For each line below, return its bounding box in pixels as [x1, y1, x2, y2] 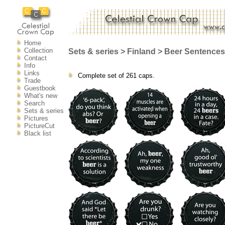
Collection [24, 47, 53, 54]
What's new [24, 92, 57, 99]
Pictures [24, 115, 48, 122]
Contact [24, 54, 47, 62]
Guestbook [24, 84, 56, 92]
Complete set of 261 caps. [75, 72, 155, 80]
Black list [24, 130, 51, 137]
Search [24, 99, 45, 107]
